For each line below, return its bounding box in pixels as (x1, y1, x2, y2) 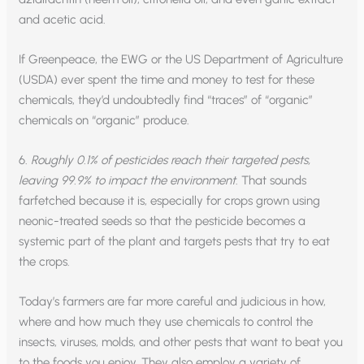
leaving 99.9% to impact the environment (19, 173, 236, 188)
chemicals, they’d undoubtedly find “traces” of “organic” (19, 93, 314, 108)
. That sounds (236, 173, 307, 188)
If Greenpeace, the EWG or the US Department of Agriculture (19, 52, 344, 67)
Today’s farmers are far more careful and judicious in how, (19, 294, 327, 310)
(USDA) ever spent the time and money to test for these (19, 72, 315, 88)
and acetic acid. (19, 12, 106, 28)
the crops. (19, 254, 71, 270)
